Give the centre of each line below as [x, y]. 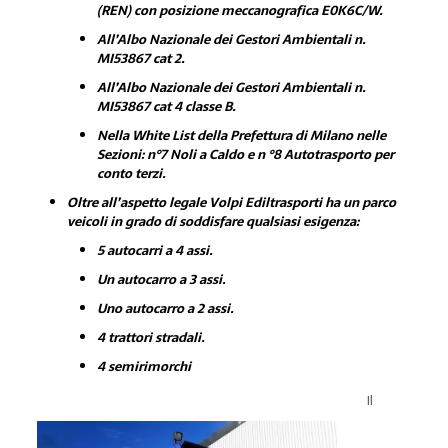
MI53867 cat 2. [140, 58]
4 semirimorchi [143, 366]
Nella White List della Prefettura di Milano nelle [241, 135]
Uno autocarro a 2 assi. [165, 308]
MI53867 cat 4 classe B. [166, 106]
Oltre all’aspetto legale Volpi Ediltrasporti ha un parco [231, 202]
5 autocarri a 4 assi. [154, 250]
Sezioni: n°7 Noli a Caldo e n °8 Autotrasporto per [245, 154]
